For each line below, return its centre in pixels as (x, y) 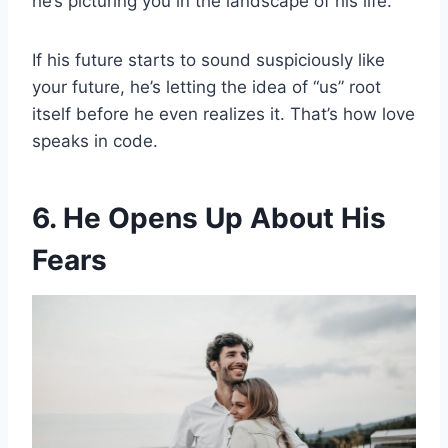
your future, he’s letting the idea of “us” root (206, 87)
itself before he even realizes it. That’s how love (223, 114)
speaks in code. (95, 141)
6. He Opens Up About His (209, 218)
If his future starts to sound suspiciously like (208, 60)
